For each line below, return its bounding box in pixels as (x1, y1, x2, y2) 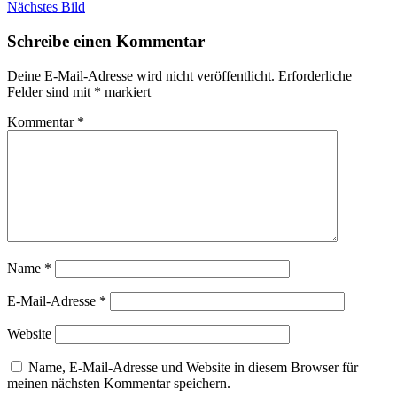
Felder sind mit (7, 83, 94, 99)
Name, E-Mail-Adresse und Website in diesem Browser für (28, 359, 358, 375)
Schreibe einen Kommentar (7, 32, 205, 51)
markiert (101, 83, 151, 99)
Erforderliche (278, 67, 352, 83)
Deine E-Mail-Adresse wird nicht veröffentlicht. (7, 67, 275, 83)
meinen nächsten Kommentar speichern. (7, 375, 230, 391)
